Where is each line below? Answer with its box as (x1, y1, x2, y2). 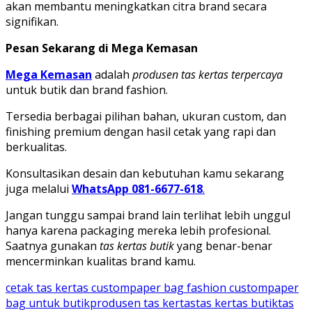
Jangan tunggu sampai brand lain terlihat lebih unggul (6, 208, 290, 224)
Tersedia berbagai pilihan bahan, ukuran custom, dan (6, 109, 286, 125)
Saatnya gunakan (6, 238, 100, 254)
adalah (92, 67, 132, 83)
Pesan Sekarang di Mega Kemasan (6, 40, 198, 56)
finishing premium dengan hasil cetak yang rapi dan (6, 124, 276, 140)
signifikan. (6, 14, 58, 30)
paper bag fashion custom (130, 280, 267, 296)
